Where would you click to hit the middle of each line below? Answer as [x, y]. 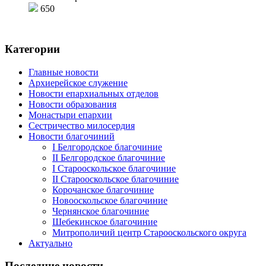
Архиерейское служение [78, 83]
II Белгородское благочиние [109, 157]
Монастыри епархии [70, 115]
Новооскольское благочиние [110, 200]
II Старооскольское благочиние [115, 179]
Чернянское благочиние [101, 211]
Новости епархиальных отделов [94, 93]
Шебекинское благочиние [105, 221]
